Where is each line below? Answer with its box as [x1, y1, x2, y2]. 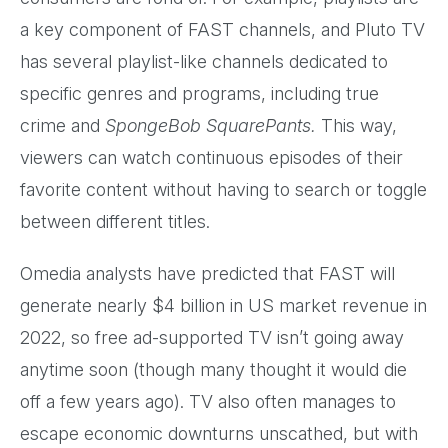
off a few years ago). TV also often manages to [20, 390, 396, 412]
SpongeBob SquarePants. [105, 114, 321, 136]
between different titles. [20, 210, 220, 232]
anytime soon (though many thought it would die [20, 358, 407, 380]
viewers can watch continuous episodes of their [20, 146, 403, 168]
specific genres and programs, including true [20, 82, 379, 104]
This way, [321, 114, 397, 136]
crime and [20, 114, 105, 136]
